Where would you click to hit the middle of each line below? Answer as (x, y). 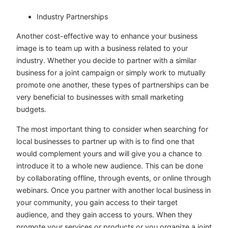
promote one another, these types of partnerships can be (112, 85)
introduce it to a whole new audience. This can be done (110, 165)
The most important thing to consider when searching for (112, 129)
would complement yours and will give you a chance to (109, 153)
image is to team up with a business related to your (102, 48)
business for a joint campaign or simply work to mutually (111, 73)
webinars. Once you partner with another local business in (113, 190)
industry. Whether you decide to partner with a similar (106, 61)
